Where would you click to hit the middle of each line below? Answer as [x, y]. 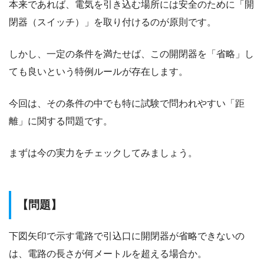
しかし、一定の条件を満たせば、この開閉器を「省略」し [131, 54]
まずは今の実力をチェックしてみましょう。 [103, 153]
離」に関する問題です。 [61, 121]
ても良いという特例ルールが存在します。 [98, 71]
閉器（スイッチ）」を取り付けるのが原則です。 [113, 22]
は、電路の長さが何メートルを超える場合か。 [108, 253]
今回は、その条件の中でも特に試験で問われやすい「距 [127, 103]
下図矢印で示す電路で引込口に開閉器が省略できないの [127, 236]
